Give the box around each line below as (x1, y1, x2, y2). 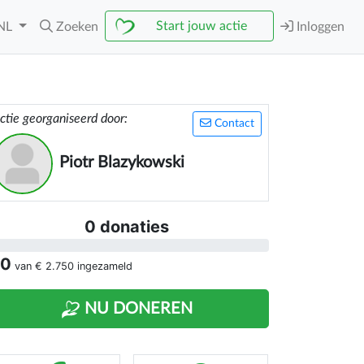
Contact (211, 118, 254, 129)
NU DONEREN (80, 301, 193, 317)
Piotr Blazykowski (59, 154, 184, 171)
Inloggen (293, 20, 344, 33)
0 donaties (84, 217, 169, 236)
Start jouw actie (156, 19, 247, 32)
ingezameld (74, 260, 132, 272)
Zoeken (56, 20, 98, 33)
